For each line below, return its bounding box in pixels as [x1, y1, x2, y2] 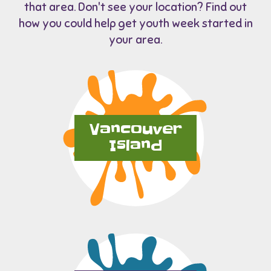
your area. [109, 33, 162, 47]
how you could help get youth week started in [18, 16, 253, 31]
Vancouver [89, 120, 182, 140]
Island [108, 135, 163, 156]
